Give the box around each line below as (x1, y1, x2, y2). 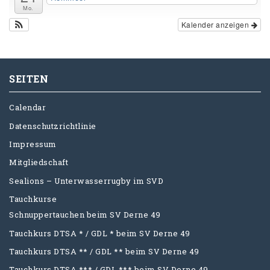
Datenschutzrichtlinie (9, 120, 96, 131)
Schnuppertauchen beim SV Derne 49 (9, 209, 161, 221)
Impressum (9, 139, 57, 150)
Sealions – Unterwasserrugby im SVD (9, 175, 163, 186)
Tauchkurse (9, 193, 57, 205)
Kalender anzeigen (181, 19, 251, 30)
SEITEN (9, 72, 48, 86)
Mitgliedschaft (9, 157, 68, 168)
